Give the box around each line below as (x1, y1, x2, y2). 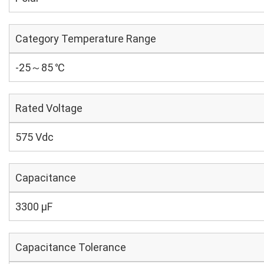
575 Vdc (15, 131, 54, 143)
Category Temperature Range (15, 32, 156, 45)
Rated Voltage (15, 102, 82, 114)
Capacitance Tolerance (15, 241, 126, 253)
